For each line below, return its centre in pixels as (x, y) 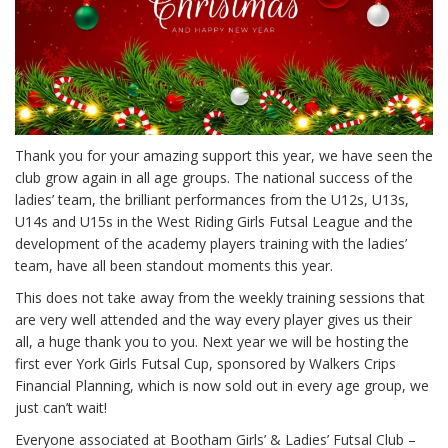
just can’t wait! (61, 407)
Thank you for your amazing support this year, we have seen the (224, 155)
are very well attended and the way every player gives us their (213, 319)
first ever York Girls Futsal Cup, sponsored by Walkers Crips (205, 363)
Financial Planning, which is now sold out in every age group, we (222, 385)
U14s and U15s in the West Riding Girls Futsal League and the (214, 221)
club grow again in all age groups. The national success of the (214, 177)
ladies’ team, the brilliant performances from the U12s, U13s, (212, 199)
